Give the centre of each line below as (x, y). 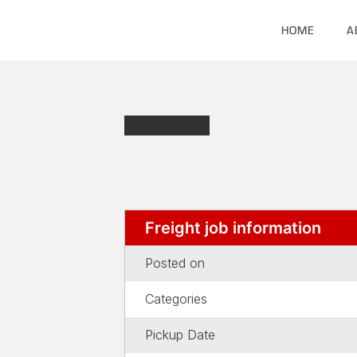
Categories (176, 299)
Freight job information (233, 228)
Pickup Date (180, 335)
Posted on (175, 263)
